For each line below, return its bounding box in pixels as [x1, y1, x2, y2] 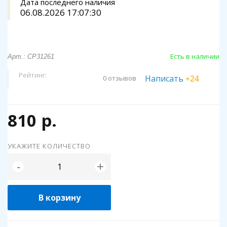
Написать [145, 73, 185, 84]
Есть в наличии [170, 52, 219, 61]
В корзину [38, 192, 81, 203]
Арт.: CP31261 [8, 53, 54, 60]
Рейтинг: [19, 70, 48, 80]
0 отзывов [103, 73, 136, 83]
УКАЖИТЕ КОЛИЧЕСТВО [8, 141, 91, 150]
